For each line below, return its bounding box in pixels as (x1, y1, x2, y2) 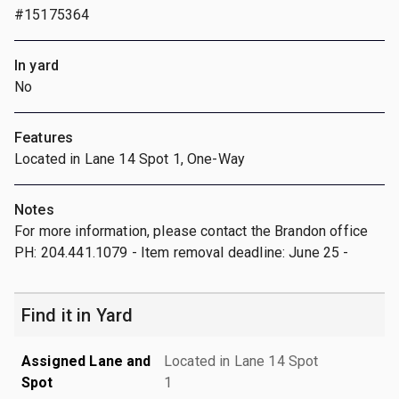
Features (14, 128, 74, 146)
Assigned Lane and (21, 352, 151, 370)
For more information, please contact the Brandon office (14, 222, 369, 240)
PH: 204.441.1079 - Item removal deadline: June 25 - (14, 243, 349, 261)
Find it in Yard (21, 304, 134, 326)
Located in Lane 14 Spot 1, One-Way (14, 150, 246, 167)
